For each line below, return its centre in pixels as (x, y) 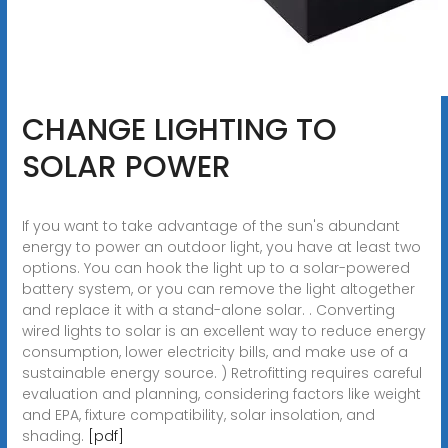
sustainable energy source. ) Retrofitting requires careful (221, 372)
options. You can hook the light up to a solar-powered (215, 267)
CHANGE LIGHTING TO (179, 129)
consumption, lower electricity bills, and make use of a (214, 351)
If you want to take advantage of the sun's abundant (210, 225)
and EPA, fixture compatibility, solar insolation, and (198, 414)
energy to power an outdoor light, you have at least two (221, 246)
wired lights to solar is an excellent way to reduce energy (223, 330)
